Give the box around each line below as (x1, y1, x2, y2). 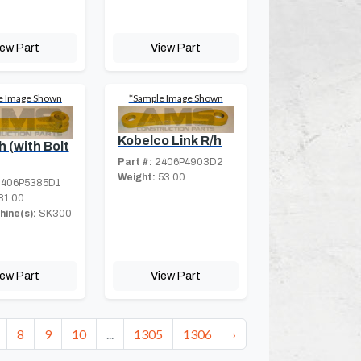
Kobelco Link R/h (118, 134, 222, 148)
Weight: (118, 172, 156, 184)
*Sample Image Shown (128, 92, 223, 105)
